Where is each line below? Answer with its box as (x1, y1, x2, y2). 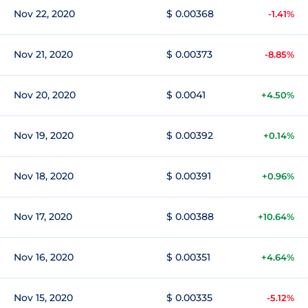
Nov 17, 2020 (14, 210, 72, 223)
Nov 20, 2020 (14, 89, 76, 101)
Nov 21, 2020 (14, 48, 73, 60)
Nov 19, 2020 (14, 129, 74, 142)
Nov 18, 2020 (14, 170, 74, 182)
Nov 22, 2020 (14, 8, 75, 20)
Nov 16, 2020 (14, 251, 74, 263)
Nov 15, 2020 (14, 291, 73, 304)
